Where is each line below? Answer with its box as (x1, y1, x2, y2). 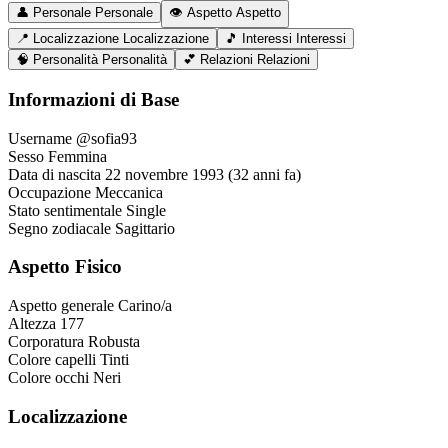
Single (126, 201, 166, 219)
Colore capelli (8, 351, 96, 369)
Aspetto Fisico (8, 256, 122, 278)
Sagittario (115, 219, 175, 237)
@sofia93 (76, 129, 137, 147)
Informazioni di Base (8, 89, 179, 111)
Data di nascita (8, 165, 101, 183)
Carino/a (118, 297, 172, 315)
